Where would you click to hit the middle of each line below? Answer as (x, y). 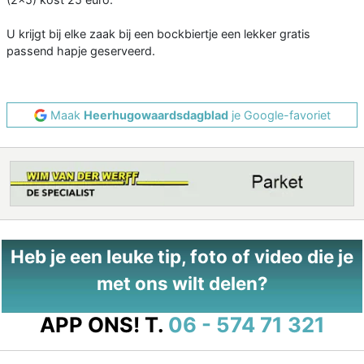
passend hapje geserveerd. (81, 51)
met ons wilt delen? (182, 284)
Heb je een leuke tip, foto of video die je (182, 257)
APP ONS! (89, 325)
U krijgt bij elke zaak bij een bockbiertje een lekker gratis (158, 34)
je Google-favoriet (279, 115)
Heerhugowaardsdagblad (156, 115)
